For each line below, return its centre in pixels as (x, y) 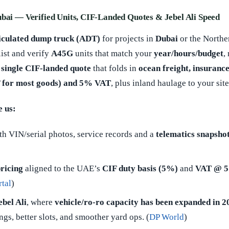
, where (40, 202)
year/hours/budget (189, 53)
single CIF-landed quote (46, 68)
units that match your (113, 53)
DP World (166, 217)
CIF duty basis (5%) (140, 168)
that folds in (115, 68)
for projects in (128, 38)
